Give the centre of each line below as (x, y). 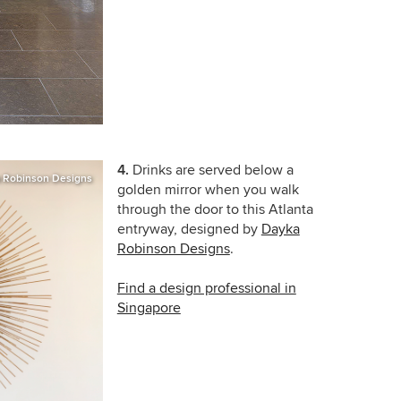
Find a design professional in (206, 288)
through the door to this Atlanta (215, 209)
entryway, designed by (189, 229)
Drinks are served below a (213, 170)
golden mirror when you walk (208, 189)
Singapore (149, 307)
